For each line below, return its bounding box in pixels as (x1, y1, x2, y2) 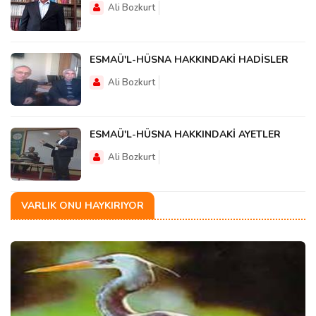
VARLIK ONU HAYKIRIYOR (21, 199, 144, 213)
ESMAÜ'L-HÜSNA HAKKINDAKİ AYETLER (90, 128, 281, 142)
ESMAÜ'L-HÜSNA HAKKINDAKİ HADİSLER (90, 53, 288, 67)
